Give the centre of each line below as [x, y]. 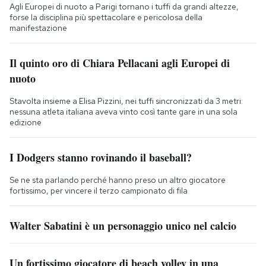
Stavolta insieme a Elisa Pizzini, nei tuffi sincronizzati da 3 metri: [126, 101]
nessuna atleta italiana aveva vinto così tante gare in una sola [123, 111]
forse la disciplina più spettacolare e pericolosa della [106, 17]
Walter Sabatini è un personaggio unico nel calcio [123, 225]
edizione [26, 122]
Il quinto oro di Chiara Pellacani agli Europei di [120, 63]
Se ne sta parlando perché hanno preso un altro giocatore [118, 180]
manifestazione [38, 28]
